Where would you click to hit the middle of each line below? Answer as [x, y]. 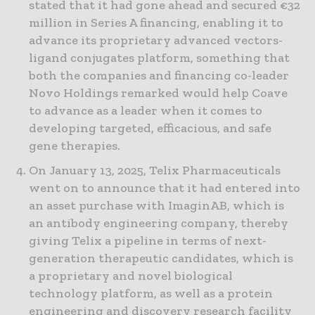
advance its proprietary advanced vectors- [156, 40]
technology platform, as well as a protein [151, 294]
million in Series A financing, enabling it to [156, 23]
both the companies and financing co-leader [159, 76]
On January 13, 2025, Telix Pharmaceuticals [155, 171]
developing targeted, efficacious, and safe [150, 128]
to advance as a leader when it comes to [146, 111]
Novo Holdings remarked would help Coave [158, 93]
